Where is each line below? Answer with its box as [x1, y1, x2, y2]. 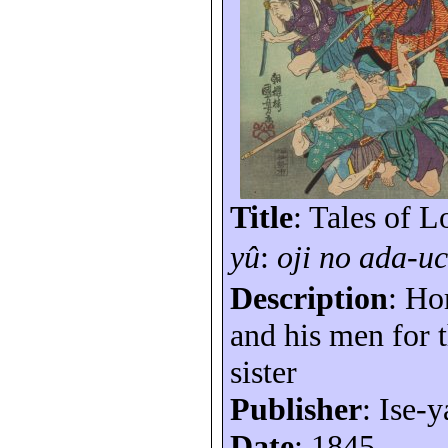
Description [230, 280, 389, 317]
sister [230, 354, 298, 391]
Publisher [230, 391, 363, 428]
